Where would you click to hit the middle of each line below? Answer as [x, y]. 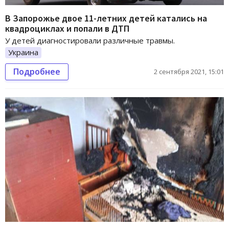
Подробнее [37, 71]
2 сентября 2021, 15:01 [189, 71]
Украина [23, 52]
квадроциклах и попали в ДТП [67, 28]
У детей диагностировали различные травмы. [90, 40]
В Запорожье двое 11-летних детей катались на [106, 18]
